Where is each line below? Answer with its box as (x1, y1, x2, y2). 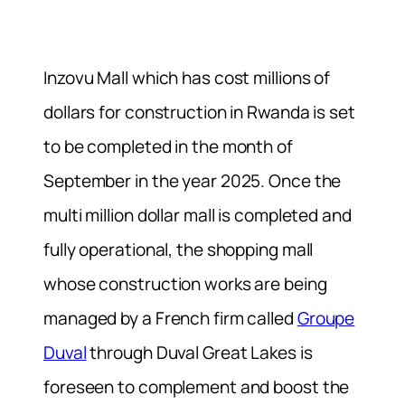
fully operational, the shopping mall (43, 238, 314, 262)
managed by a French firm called (43, 306, 297, 331)
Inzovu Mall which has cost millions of (43, 66, 331, 90)
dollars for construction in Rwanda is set (43, 100, 355, 125)
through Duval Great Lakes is (86, 341, 313, 365)
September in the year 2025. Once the (43, 169, 342, 193)
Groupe (297, 306, 355, 331)
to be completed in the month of (43, 135, 293, 159)
